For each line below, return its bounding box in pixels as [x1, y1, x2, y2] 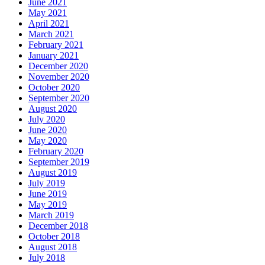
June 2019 [28, 188, 67, 199]
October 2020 [28, 82, 80, 92]
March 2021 [28, 28, 74, 39]
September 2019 [28, 156, 89, 167]
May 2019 [28, 199, 67, 209]
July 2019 [28, 177, 65, 188]
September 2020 [28, 92, 89, 103]
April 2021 [28, 18, 69, 28]
